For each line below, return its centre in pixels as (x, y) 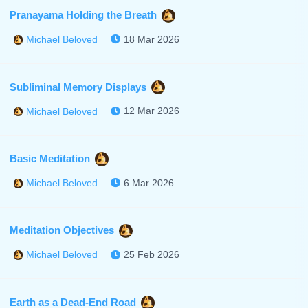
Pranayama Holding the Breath (83, 14)
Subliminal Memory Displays (78, 87)
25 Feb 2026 (152, 255)
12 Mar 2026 (152, 111)
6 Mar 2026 (149, 183)
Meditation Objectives (62, 230)
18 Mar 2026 (152, 39)
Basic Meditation (49, 158)
